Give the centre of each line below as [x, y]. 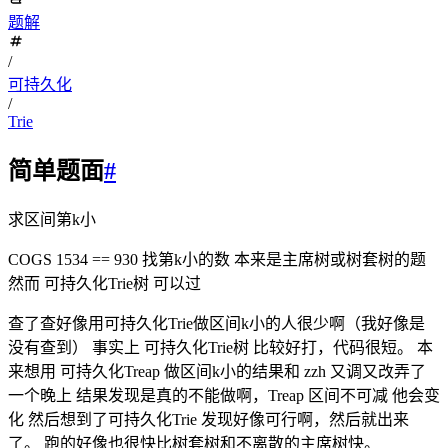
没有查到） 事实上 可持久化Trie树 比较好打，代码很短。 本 [220, 348]
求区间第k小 [52, 220]
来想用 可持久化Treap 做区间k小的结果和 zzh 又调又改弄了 [217, 372]
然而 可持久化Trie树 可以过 [104, 284]
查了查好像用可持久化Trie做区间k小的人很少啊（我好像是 [216, 324]
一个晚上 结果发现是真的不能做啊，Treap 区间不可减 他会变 [224, 396]
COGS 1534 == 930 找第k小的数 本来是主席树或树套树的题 [217, 260]
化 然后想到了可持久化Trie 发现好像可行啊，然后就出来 [208, 420]
